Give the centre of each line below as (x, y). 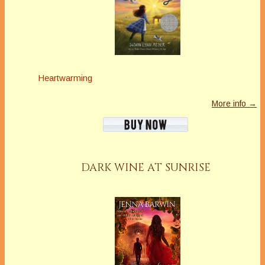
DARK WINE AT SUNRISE (146, 167)
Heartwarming (65, 77)
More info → (234, 103)
